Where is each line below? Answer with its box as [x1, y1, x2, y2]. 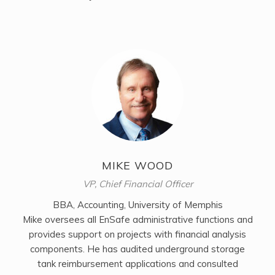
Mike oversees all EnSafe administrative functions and [22, 214, 253, 226]
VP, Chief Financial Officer [82, 178, 193, 190]
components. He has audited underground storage [30, 243, 245, 255]
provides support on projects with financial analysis [29, 228, 246, 241]
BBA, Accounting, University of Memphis [52, 199, 223, 211]
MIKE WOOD [102, 158, 173, 173]
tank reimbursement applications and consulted [37, 258, 238, 270]
